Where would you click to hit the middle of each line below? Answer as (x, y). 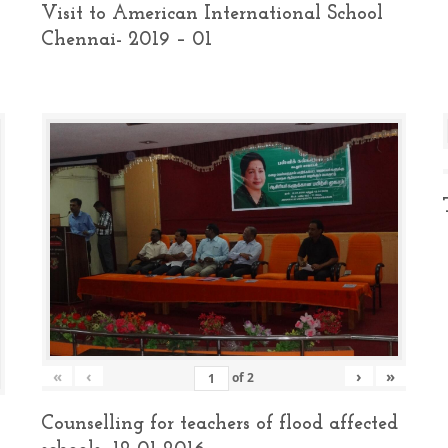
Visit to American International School (211, 14)
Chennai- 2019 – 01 (126, 40)
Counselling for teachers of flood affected (219, 423)
